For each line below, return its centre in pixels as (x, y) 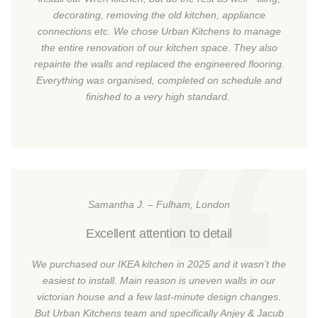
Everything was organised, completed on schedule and (159, 81)
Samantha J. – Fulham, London (159, 205)
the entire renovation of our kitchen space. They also (159, 48)
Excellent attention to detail (159, 234)
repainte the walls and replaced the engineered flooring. (159, 64)
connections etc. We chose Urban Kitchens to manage (159, 32)
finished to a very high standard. (159, 97)
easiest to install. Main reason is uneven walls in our (159, 281)
